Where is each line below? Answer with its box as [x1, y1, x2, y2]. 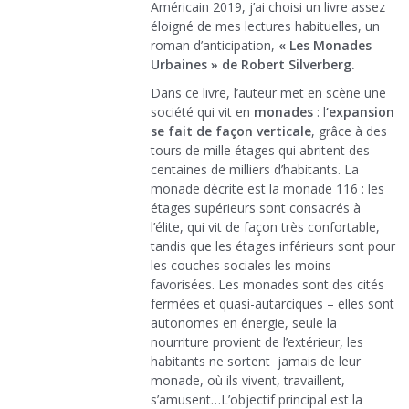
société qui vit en [151, 103, 254, 121]
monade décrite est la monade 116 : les [151, 180, 384, 198]
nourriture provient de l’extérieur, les [151, 333, 363, 351]
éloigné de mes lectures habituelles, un [151, 17, 380, 36]
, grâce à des [311, 122, 387, 141]
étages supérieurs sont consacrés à [151, 199, 361, 217]
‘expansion [326, 103, 394, 121]
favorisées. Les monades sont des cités [151, 276, 384, 294]
